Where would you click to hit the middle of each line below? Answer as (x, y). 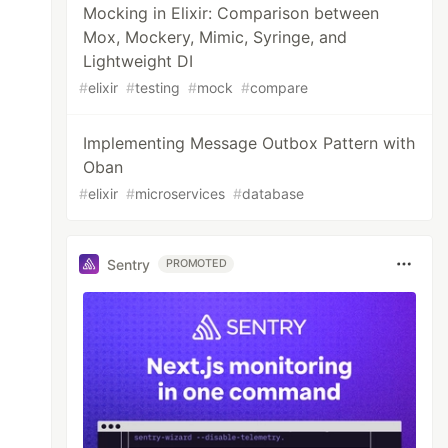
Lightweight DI (138, 61)
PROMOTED (196, 263)
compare (279, 87)
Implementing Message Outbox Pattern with (249, 143)
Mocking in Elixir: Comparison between (231, 13)
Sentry (129, 264)
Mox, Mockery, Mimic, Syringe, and (215, 37)
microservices (180, 193)
